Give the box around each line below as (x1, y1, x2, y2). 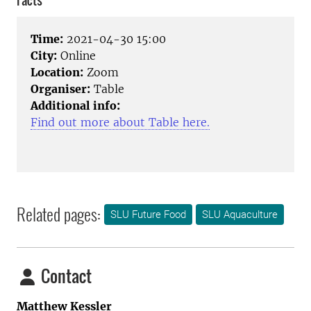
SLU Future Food (110, 208, 186, 221)
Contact (37, 263, 92, 289)
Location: (31, 65, 83, 80)
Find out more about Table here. (31, 115, 210, 130)
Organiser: (31, 82, 90, 96)
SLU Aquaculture (202, 208, 278, 221)
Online (57, 49, 96, 63)
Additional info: (31, 99, 120, 113)
